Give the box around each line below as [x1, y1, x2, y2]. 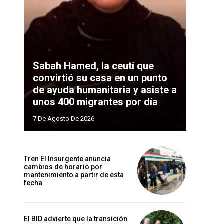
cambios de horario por [24, 162, 102, 171]
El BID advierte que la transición [24, 214, 127, 223]
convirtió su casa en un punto [33, 72, 167, 84]
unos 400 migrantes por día [33, 96, 158, 108]
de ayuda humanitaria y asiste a [33, 84, 177, 96]
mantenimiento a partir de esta [24, 170, 124, 179]
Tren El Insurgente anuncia [24, 154, 111, 163]
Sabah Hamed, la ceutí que [33, 60, 154, 72]
